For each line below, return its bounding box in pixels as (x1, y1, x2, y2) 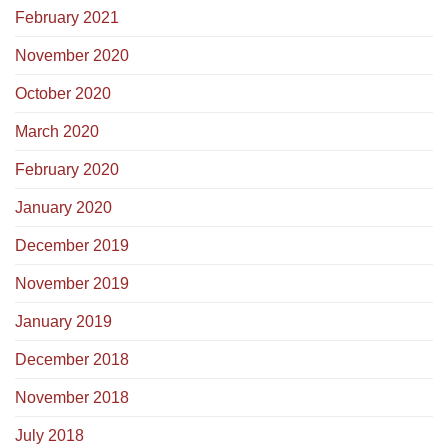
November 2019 (15, 275, 129, 293)
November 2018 (15, 389, 129, 407)
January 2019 (15, 313, 112, 331)
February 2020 (15, 161, 119, 179)
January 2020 (15, 199, 112, 217)
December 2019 (15, 237, 129, 255)
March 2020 (15, 123, 99, 141)
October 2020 (15, 85, 111, 103)
